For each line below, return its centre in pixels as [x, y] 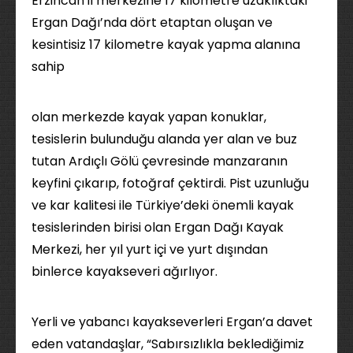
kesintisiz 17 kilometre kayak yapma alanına [166, 45]
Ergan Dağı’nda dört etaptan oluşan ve [152, 22]
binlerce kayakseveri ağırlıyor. [124, 271]
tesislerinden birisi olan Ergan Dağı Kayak [158, 227]
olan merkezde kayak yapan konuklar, [149, 117]
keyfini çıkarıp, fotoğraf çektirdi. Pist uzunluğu [170, 183]
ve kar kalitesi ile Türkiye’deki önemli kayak [163, 205]
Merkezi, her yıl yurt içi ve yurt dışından [150, 249]
